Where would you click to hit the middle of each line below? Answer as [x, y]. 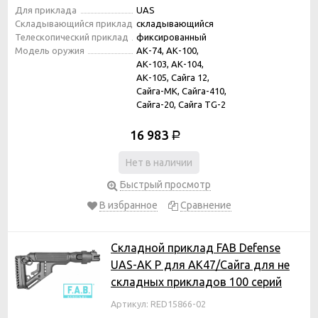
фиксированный [171, 37]
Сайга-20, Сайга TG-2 [181, 104]
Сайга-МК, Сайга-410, [181, 91]
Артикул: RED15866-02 [158, 303]
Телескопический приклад [72, 37]
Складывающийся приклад [74, 23]
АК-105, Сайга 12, [173, 77]
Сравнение [205, 205]
